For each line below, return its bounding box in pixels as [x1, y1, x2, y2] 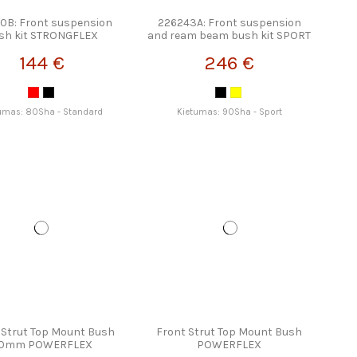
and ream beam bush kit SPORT [147, 29, 312, 43]
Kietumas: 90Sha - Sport [176, 106, 282, 117]
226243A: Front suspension [157, 16, 301, 30]
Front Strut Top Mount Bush [156, 325, 303, 339]
